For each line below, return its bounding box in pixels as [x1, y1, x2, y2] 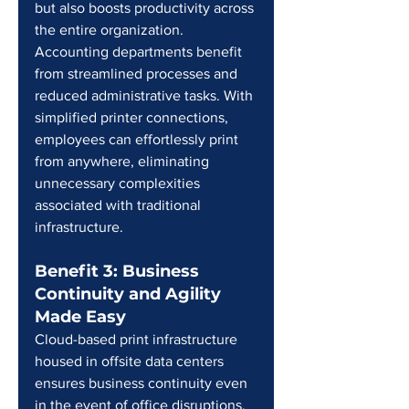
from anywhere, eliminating [35, 153, 213, 169]
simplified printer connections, [35, 110, 232, 125]
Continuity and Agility [35, 284, 225, 304]
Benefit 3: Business [35, 261, 204, 281]
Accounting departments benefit [35, 44, 246, 59]
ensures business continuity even [35, 375, 251, 391]
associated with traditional [35, 197, 204, 213]
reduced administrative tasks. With [35, 88, 257, 103]
